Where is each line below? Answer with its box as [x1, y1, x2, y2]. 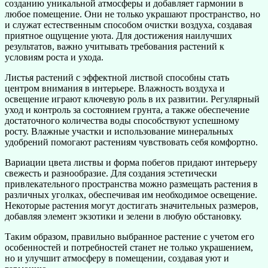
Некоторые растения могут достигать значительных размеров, [5, 200, 258, 211]
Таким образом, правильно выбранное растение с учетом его [5, 232, 254, 242]
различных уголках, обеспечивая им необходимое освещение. [5, 190, 257, 200]
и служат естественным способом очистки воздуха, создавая [5, 20, 252, 31]
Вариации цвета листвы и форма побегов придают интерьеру [5, 157, 257, 168]
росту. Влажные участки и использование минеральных [5, 126, 233, 137]
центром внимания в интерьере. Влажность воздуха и [5, 83, 225, 94]
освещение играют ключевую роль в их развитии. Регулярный [5, 94, 260, 105]
